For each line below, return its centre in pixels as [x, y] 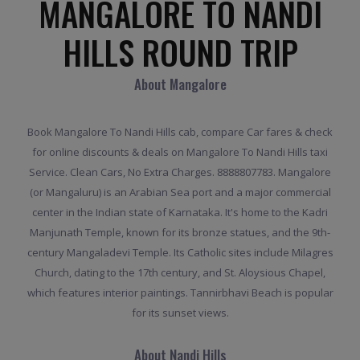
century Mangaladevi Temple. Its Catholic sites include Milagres [180, 253]
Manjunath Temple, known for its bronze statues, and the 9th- [180, 233]
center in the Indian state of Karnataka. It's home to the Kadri [180, 213]
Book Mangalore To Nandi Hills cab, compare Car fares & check [180, 132]
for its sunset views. [180, 313]
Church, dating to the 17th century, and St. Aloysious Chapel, [180, 273]
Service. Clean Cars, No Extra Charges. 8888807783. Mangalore [180, 172]
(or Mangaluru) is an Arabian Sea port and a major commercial [180, 192]
